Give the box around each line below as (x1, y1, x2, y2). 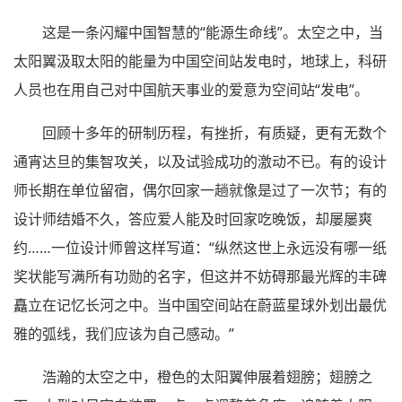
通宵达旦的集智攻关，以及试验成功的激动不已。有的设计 (13, 152, 387, 172)
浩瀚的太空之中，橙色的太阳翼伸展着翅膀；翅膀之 (42, 367, 372, 388)
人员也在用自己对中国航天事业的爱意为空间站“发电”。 (13, 80, 369, 100)
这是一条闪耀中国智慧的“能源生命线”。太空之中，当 (42, 22, 383, 43)
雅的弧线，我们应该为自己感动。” (13, 324, 234, 345)
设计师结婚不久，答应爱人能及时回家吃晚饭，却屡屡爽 (13, 209, 372, 230)
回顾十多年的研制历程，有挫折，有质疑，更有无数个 (42, 123, 387, 144)
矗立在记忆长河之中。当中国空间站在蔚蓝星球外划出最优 (13, 295, 387, 316)
